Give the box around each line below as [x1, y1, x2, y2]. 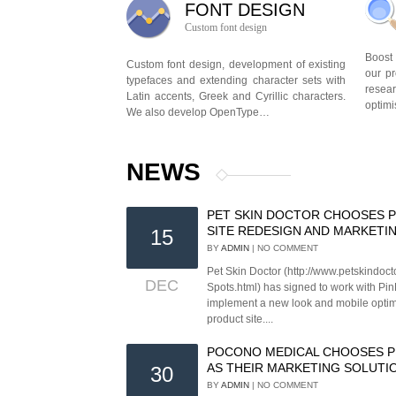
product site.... [207, 313, 274, 325]
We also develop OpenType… [126, 106, 270, 118]
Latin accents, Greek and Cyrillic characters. [126, 90, 346, 103]
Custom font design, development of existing [126, 58, 346, 71]
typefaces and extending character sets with [126, 74, 346, 87]
